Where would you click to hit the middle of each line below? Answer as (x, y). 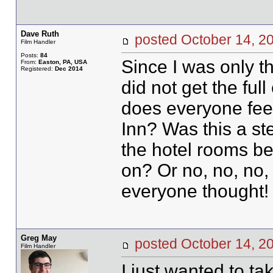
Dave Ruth (40, 34)
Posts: (30, 55)
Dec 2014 (69, 69)
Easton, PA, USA (62, 62)
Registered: (37, 69)
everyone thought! (195, 191)
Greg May (38, 238)
